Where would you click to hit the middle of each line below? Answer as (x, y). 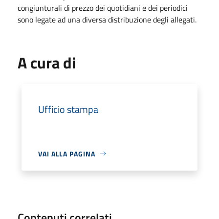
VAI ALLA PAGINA (67, 153)
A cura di (47, 62)
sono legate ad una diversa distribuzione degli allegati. (107, 19)
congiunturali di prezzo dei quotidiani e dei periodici (103, 8)
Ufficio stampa (68, 109)
